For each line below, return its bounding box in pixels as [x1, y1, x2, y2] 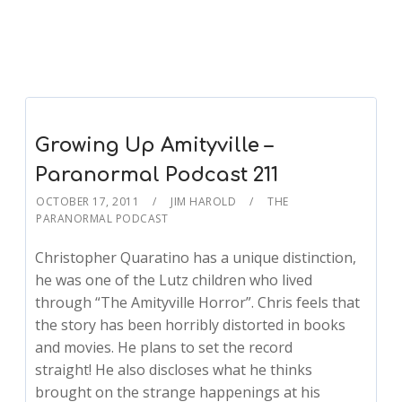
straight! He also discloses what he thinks [35, 360, 313, 380]
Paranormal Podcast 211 [35, 164, 279, 187]
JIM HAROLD [170, 194, 237, 210]
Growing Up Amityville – [35, 135, 274, 157]
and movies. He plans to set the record [35, 337, 293, 358]
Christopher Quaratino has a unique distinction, [35, 248, 357, 268]
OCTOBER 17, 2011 [36, 194, 140, 210]
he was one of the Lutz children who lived [35, 270, 313, 291]
